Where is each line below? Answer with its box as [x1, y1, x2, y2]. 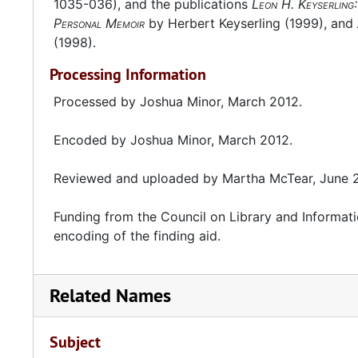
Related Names [50, 283, 171, 308]
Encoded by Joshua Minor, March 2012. [54, 132, 292, 148]
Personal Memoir [54, 15, 145, 31]
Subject [50, 332, 101, 352]
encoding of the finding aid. [54, 228, 221, 244]
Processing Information [50, 64, 206, 85]
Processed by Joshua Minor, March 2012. [54, 93, 302, 109]
